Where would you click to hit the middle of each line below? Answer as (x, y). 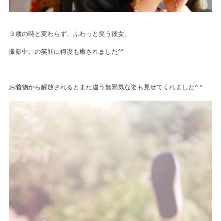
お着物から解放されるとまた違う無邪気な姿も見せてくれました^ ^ (106, 87)
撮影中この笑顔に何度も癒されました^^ (67, 52)
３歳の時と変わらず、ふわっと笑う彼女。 (70, 34)
